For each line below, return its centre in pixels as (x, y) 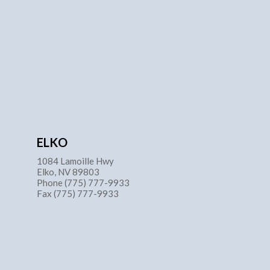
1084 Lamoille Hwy (75, 161)
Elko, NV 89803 (68, 172)
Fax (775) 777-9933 (78, 194)
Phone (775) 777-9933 (83, 183)
